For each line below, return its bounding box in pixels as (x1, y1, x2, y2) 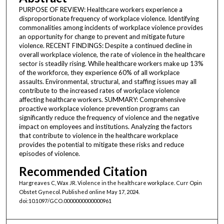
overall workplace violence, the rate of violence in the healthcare (18, 50, 205, 58)
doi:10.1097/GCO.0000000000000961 (18, 197, 111, 204)
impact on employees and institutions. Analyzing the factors (18, 122, 192, 130)
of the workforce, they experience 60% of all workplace (18, 68, 179, 76)
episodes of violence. (18, 149, 80, 157)
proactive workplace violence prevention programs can (18, 104, 179, 112)
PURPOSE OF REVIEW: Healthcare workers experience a (18, 5, 182, 13)
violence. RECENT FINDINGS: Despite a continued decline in (18, 41, 192, 49)
